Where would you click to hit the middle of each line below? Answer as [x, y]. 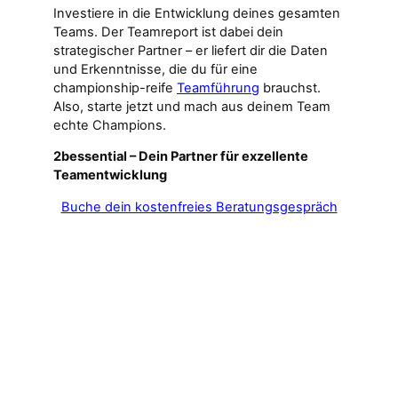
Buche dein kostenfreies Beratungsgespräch [199, 207]
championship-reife [115, 88]
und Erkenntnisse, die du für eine [155, 69]
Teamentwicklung [110, 175]
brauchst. [290, 88]
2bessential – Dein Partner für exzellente [181, 157]
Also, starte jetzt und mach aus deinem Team [192, 106]
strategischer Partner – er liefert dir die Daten [191, 50]
